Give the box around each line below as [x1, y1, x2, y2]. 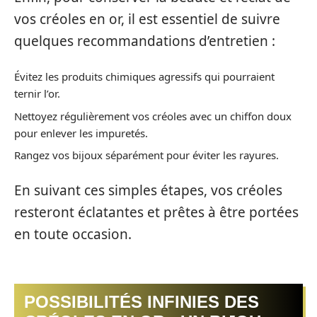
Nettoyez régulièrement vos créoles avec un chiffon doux [14, 108, 292, 123]
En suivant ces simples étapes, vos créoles [14, 180, 282, 200]
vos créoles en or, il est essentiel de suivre [14, 9, 280, 28]
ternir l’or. [14, 86, 60, 101]
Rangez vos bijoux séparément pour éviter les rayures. [14, 148, 279, 163]
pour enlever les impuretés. [14, 125, 148, 140]
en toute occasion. [14, 224, 132, 243]
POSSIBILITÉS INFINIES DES [24, 292, 259, 312]
